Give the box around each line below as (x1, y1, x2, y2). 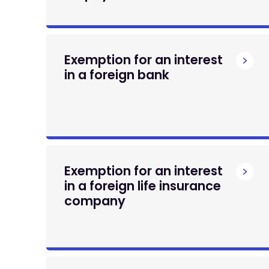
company (64, 192, 125, 210)
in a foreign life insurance (64, 177, 221, 195)
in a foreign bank (64, 66, 169, 83)
